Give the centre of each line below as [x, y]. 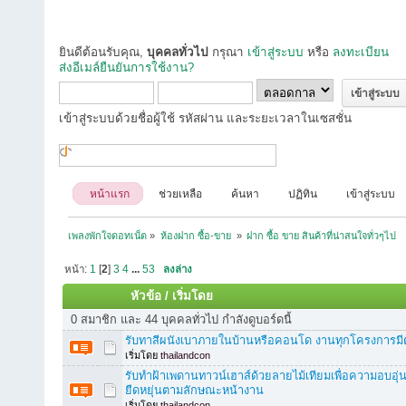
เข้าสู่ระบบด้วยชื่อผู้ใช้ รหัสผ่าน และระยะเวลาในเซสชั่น [205, 118]
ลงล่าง [178, 269]
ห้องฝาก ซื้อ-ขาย [197, 235]
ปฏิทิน [303, 194]
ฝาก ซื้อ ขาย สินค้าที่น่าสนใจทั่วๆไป [322, 235]
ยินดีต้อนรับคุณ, [103, 52]
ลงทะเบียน [361, 52]
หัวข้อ [146, 296]
